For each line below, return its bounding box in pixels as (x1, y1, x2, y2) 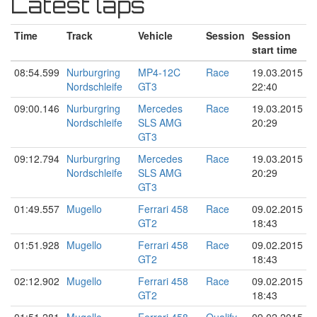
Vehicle (138, 28, 173, 42)
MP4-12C (138, 64, 180, 79)
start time (252, 42, 297, 57)
